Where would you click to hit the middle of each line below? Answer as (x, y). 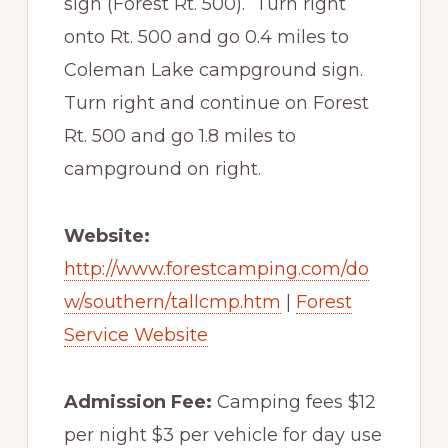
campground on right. (162, 169)
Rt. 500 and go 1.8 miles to (179, 136)
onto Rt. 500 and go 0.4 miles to (206, 37)
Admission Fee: (137, 402)
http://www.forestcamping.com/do (216, 269)
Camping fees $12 (293, 402)
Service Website (135, 335)
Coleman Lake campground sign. (213, 70)
